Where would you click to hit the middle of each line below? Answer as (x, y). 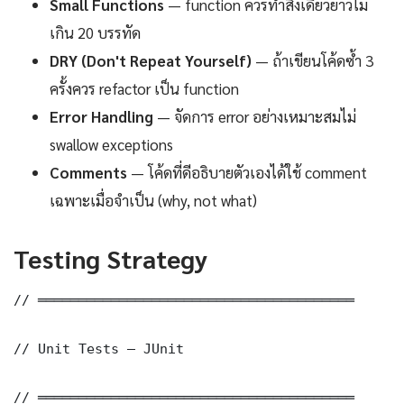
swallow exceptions (111, 144)
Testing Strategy (110, 257)
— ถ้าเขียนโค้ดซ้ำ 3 (312, 60)
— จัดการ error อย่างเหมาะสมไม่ (255, 116)
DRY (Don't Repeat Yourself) (151, 60)
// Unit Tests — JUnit (99, 348)
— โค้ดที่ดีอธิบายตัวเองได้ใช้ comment (247, 172)
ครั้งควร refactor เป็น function (144, 88)
